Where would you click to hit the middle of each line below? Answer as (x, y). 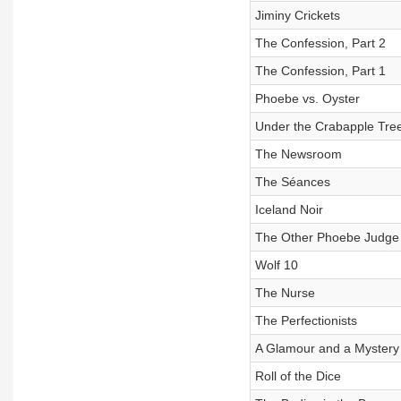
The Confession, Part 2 (320, 43)
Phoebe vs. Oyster (307, 98)
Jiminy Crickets (297, 15)
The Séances (292, 182)
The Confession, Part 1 (320, 71)
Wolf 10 (276, 265)
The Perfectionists (306, 320)
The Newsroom (298, 154)
